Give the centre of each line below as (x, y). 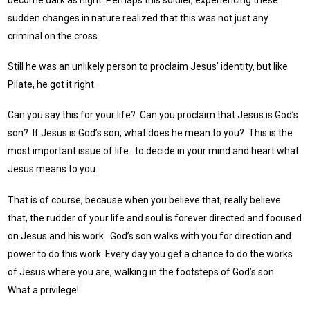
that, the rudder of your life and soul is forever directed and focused (155, 218)
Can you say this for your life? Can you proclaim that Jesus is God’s (153, 115)
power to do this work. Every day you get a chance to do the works (151, 254)
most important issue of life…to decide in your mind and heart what (154, 151)
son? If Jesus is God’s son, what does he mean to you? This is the (151, 133)
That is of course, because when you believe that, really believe (145, 200)
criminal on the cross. (55, 36)
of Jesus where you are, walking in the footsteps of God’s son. (143, 272)
